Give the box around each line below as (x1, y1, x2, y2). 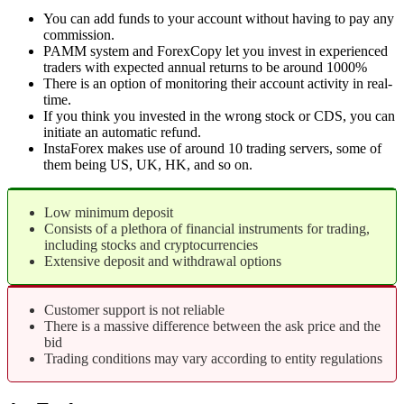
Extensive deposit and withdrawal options (44, 253, 281, 270)
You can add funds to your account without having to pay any (43, 11, 394, 27)
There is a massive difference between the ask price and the (44, 318, 381, 335)
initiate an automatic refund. (43, 124, 201, 141)
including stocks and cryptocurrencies (44, 237, 258, 253)
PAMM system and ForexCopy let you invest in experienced (43, 43, 388, 60)
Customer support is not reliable (44, 302, 225, 318)
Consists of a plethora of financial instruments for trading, (44, 221, 370, 237)
